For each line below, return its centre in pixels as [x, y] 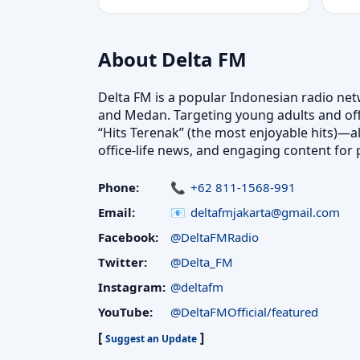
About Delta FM [172, 59]
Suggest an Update [151, 338]
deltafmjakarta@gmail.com [265, 212]
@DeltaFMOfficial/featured [244, 311]
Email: [117, 212]
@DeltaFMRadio [215, 237]
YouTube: [125, 311]
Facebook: [128, 237]
